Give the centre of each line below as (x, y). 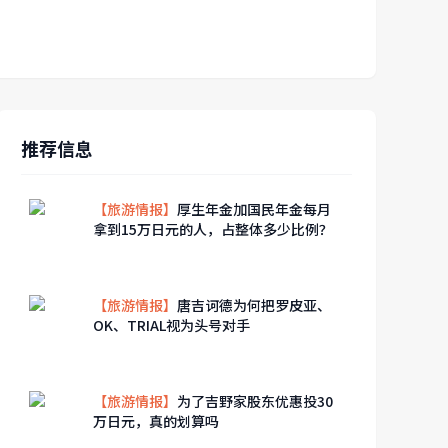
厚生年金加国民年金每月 (254, 209)
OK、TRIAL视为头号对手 (172, 325)
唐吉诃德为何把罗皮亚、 (254, 305)
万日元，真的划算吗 (156, 421)
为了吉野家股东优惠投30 (255, 401)
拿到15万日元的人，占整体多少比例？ (213, 229)
